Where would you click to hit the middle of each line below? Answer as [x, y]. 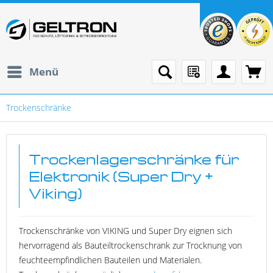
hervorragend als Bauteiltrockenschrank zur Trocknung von [132, 245]
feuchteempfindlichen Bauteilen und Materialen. [110, 260]
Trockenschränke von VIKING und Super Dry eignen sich [126, 231]
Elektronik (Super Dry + [121, 176]
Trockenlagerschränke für [134, 159]
